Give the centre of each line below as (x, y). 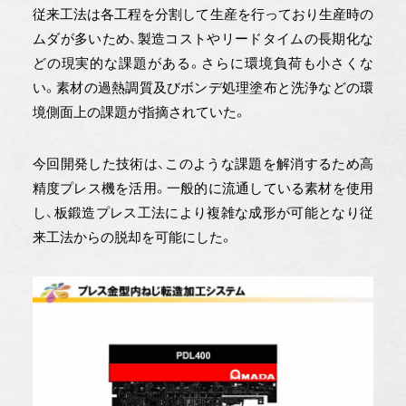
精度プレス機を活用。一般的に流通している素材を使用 (203, 188)
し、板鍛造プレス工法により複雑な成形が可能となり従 (203, 213)
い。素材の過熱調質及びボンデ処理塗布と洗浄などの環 (203, 88)
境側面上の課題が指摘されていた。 (139, 112)
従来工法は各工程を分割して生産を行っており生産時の (203, 14)
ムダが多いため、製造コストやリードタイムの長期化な (203, 39)
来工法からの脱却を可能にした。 (132, 237)
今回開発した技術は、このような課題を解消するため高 (203, 164)
